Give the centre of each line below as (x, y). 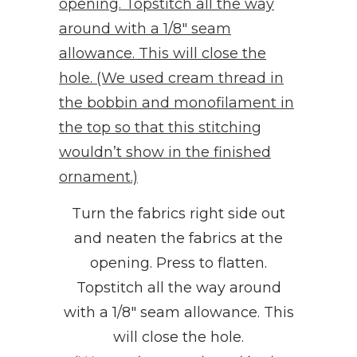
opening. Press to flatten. (178, 263)
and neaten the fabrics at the (178, 238)
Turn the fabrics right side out (178, 213)
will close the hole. (178, 337)
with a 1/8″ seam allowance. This (178, 312)
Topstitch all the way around (178, 287)
